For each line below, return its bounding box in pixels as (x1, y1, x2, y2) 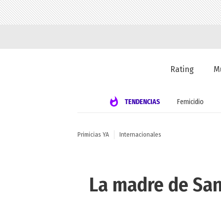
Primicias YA (77, 131, 109, 139)
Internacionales (119, 131, 161, 139)
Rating (170, 65, 194, 74)
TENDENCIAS (124, 97, 160, 106)
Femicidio (177, 97, 204, 106)
